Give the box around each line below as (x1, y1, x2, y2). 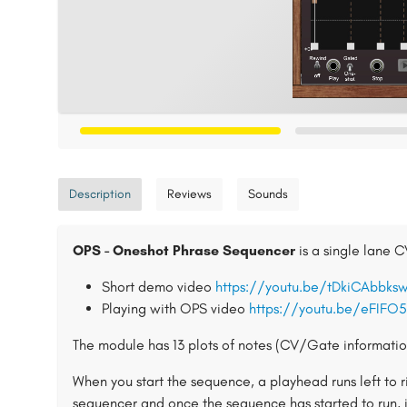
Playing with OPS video (102, 300, 249, 317)
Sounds (248, 186, 288, 202)
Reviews (167, 186, 212, 202)
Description (69, 186, 131, 202)
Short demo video (102, 278, 215, 295)
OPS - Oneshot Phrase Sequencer (73, 242, 295, 259)
